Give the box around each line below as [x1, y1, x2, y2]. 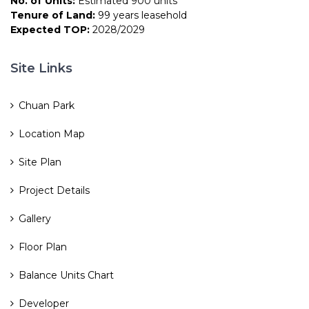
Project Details [19, 183, 90, 197]
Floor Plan [19, 240, 67, 253]
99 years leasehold [95, 8, 187, 21]
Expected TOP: [10, 23, 90, 36]
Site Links [10, 60, 72, 76]
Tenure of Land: [10, 8, 95, 21]
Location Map [19, 127, 85, 140]
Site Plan [19, 155, 61, 168]
